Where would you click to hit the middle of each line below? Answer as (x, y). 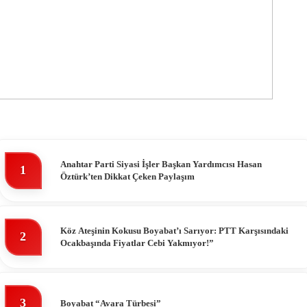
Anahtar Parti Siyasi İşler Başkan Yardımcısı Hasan (161, 164)
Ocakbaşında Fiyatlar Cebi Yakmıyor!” (137, 243)
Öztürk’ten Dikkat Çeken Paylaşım (127, 176)
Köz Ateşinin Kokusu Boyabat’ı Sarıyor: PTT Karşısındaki (174, 230)
